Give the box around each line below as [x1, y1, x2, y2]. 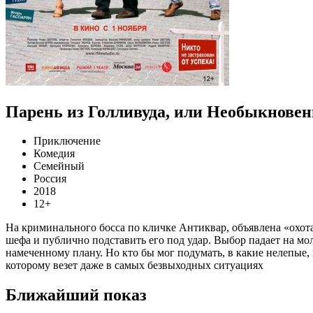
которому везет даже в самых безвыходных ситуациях [6, 259, 263, 272]
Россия [34, 173, 66, 185]
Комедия [34, 147, 75, 160]
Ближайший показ [6, 286, 147, 305]
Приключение [34, 135, 101, 147]
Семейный [34, 160, 85, 173]
